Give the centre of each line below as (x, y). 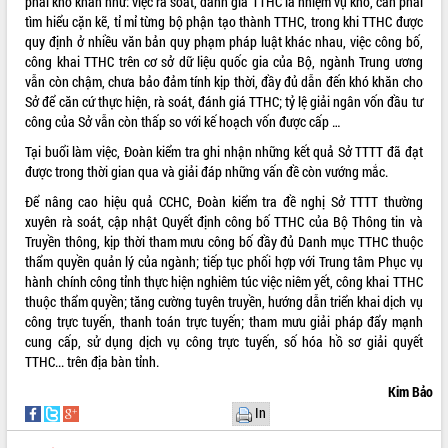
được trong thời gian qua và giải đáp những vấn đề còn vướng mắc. (207, 172)
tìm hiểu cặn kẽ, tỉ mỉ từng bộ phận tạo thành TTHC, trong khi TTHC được (224, 22)
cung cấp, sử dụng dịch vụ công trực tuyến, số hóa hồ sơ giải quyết (224, 342)
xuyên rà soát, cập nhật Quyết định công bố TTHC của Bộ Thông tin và (224, 222)
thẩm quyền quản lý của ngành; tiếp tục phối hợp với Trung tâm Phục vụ (224, 262)
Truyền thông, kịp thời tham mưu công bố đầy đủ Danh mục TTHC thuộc (224, 242)
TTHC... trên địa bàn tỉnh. (92, 362)
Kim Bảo (410, 392)
